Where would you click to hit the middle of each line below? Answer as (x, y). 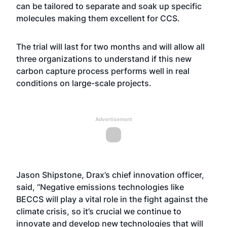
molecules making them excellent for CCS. (98, 18)
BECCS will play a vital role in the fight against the (112, 199)
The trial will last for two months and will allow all (110, 47)
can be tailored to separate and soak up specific (109, 6)
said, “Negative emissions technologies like (100, 187)
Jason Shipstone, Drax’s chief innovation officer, (110, 175)
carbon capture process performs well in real (103, 71)
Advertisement (113, 119)
